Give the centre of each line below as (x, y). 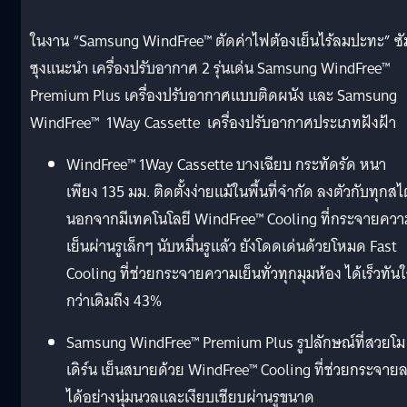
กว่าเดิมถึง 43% (114, 301)
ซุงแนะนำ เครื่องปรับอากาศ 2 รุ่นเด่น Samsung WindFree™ (210, 68)
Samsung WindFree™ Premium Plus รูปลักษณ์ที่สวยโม (236, 342)
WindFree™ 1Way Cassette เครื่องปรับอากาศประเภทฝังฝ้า (213, 123)
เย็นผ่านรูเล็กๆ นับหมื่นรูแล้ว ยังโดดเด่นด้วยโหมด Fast (232, 246)
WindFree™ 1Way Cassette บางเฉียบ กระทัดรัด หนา (226, 164)
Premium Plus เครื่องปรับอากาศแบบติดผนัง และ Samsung (213, 95)
